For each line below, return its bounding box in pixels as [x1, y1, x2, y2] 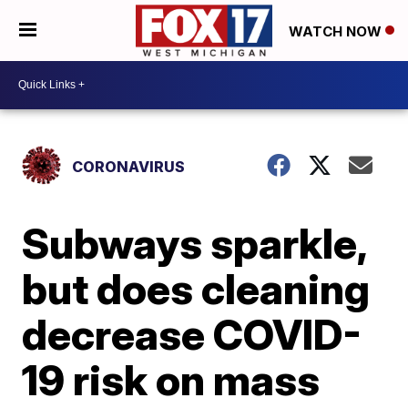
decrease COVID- [22, 308, 362, 360]
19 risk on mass [22, 353, 321, 405]
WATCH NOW [289, 22, 385, 40]
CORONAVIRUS [72, 157, 186, 176]
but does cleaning [22, 262, 371, 314]
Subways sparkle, [22, 217, 367, 269]
